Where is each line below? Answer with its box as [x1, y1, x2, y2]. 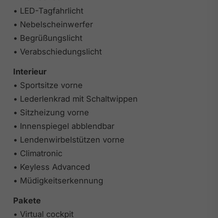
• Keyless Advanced [13, 162, 90, 172]
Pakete [13, 196, 41, 206]
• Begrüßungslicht [13, 33, 82, 43]
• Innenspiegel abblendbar [13, 121, 114, 131]
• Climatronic [13, 148, 62, 159]
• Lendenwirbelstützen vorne [13, 135, 125, 145]
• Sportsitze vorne [13, 80, 83, 91]
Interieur [13, 67, 47, 77]
